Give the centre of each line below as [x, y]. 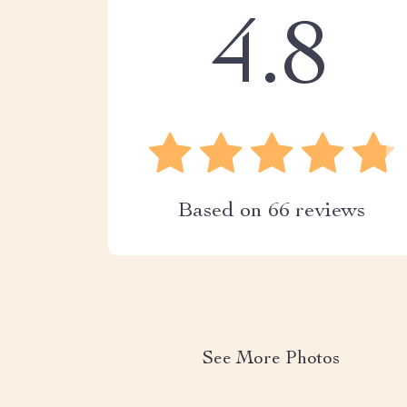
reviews [327, 212]
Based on [223, 212]
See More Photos [272, 360]
